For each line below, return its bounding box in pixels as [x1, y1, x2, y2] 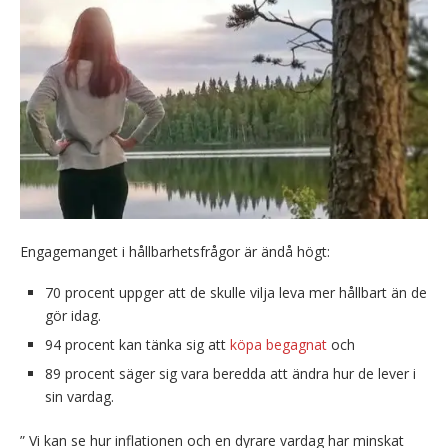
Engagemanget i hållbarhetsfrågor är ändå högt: [20, 242, 330, 262]
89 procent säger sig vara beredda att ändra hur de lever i [45, 364, 416, 384]
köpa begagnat [230, 335, 327, 355]
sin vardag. [45, 387, 114, 407]
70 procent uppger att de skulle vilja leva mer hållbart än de [45, 283, 427, 303]
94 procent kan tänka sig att [45, 335, 230, 355]
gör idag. [45, 306, 101, 326]
